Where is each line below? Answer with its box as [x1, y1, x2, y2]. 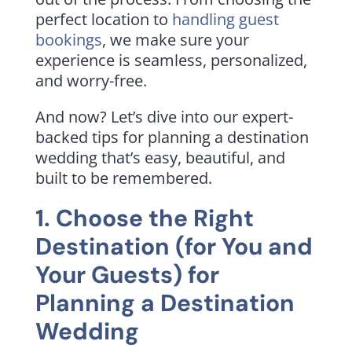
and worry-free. [35, 69, 147, 91]
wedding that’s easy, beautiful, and [35, 146, 285, 168]
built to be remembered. [35, 167, 212, 189]
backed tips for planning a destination [35, 126, 309, 148]
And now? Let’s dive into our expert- [35, 105, 293, 127]
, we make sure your [101, 28, 249, 50]
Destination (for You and [35, 230, 313, 262]
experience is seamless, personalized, [35, 49, 307, 71]
